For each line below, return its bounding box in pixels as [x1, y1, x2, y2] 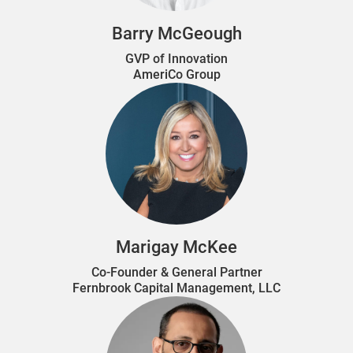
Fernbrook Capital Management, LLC [72, 280, 281, 295]
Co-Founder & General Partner [91, 264, 262, 280]
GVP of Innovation [125, 50, 228, 66]
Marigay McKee [116, 236, 237, 257]
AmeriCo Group [132, 66, 221, 82]
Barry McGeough [111, 23, 242, 43]
